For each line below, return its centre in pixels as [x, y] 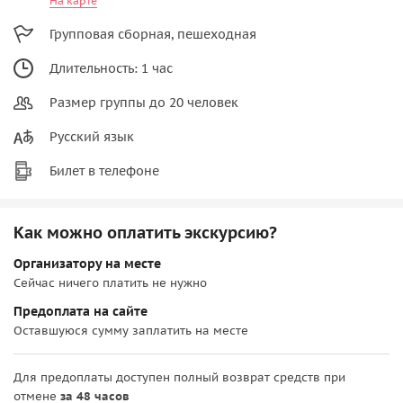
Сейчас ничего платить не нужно [110, 282]
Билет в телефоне [104, 170]
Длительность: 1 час [111, 68]
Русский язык [92, 136]
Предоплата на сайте [81, 311]
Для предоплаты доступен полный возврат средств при [179, 377]
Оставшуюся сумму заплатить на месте [131, 330]
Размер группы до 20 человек [144, 102]
